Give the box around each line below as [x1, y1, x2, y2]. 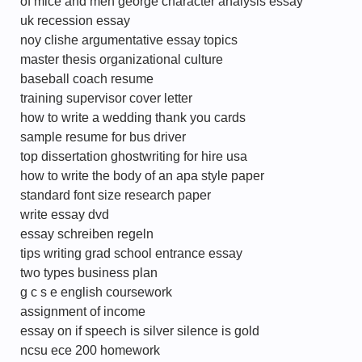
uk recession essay [20, 14, 130, 27]
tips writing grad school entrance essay [20, 246, 242, 260]
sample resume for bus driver [20, 130, 186, 144]
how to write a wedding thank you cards [20, 111, 246, 124]
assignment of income [20, 305, 145, 318]
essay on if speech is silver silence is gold [20, 324, 259, 338]
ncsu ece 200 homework [20, 343, 160, 357]
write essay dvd [20, 208, 109, 221]
